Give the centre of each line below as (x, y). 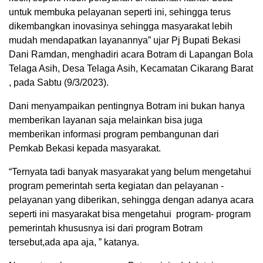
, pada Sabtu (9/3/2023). (59, 83)
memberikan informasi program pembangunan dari (114, 134)
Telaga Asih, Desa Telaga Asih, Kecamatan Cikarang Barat (131, 69)
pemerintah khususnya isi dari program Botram (106, 228)
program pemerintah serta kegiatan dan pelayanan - (116, 186)
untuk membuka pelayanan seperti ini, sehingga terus (120, 12)
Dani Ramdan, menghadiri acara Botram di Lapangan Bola (131, 55)
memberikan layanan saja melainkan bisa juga (106, 120)
